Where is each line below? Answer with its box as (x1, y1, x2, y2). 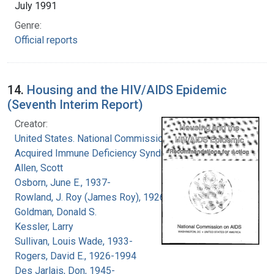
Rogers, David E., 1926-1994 (15, 250, 136, 262)
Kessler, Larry (15, 220, 73, 232)
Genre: (15, 19, 42, 31)
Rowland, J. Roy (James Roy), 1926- (15, 191, 169, 203)
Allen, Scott (15, 161, 63, 174)
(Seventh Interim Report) (7, 97, 143, 112)
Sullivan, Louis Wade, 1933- (15, 235, 133, 247)
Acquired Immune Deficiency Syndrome (15, 147, 183, 159)
